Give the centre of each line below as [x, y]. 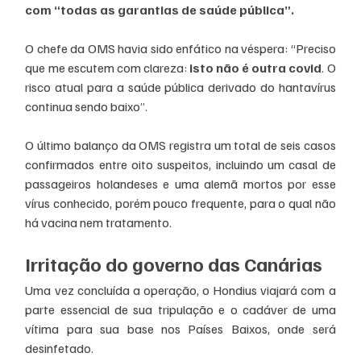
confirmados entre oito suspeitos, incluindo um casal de [180, 164]
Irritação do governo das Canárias [174, 263]
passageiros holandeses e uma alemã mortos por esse [180, 183]
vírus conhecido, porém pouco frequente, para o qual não [180, 203]
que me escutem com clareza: [106, 67]
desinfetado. [60, 348]
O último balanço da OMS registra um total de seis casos [180, 145]
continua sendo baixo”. [87, 106]
